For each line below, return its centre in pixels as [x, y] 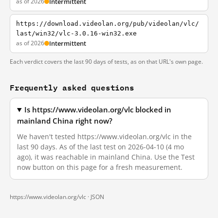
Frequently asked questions [72, 87]
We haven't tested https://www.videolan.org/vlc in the [104, 136]
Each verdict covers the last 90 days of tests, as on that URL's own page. [106, 62]
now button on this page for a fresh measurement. [100, 167]
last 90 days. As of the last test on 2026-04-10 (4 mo [100, 147]
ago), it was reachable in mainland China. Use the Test [106, 157]
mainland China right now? [65, 121]
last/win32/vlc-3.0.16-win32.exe [76, 33]
